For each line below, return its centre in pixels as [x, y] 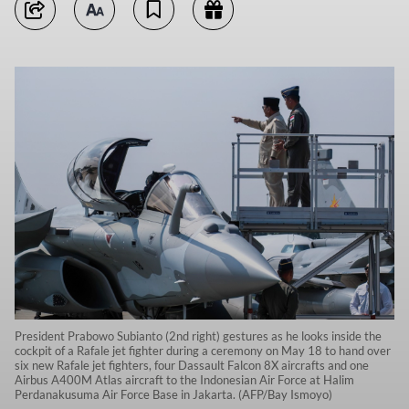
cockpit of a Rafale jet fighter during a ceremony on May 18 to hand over [203, 351]
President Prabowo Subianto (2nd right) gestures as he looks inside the [198, 336]
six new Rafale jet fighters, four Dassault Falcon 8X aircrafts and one [192, 366]
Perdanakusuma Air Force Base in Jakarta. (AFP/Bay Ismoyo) [173, 395]
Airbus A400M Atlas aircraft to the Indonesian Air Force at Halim [184, 380]
